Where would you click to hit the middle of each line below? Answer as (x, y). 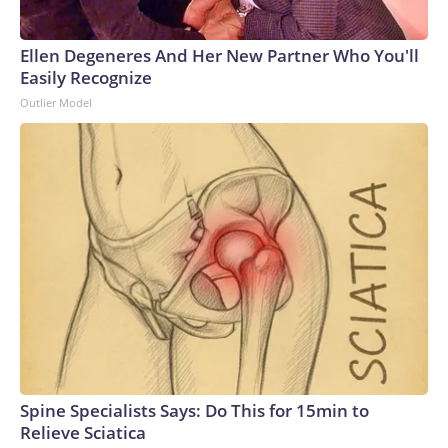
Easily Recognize (86, 78)
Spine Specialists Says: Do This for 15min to (194, 411)
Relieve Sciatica (83, 433)
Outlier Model (56, 103)
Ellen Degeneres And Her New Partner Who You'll (219, 56)
